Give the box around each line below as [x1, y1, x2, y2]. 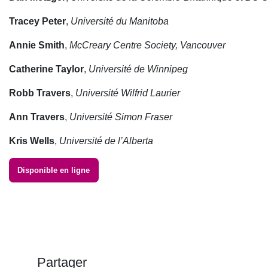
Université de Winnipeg [89, 64, 188, 74]
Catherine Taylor [9, 64, 84, 74]
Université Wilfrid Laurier [75, 88, 180, 98]
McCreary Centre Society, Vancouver [69, 40, 228, 50]
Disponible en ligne [17, 166, 90, 175]
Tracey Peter [9, 16, 66, 26]
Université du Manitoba [71, 16, 169, 26]
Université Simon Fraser [69, 112, 172, 122]
